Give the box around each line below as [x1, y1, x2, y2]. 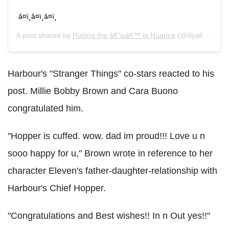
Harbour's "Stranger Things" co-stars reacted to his [8, 68, 214, 79]
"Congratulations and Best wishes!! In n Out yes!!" [8, 211, 210, 221]
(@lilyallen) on [175, 31, 202, 40]
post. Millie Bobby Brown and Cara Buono [8, 86, 178, 97]
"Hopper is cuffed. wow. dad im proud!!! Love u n [8, 131, 205, 142]
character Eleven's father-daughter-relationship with [8, 166, 217, 176]
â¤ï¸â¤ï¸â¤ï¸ [18, 12, 57, 21]
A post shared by [16, 31, 73, 40]
